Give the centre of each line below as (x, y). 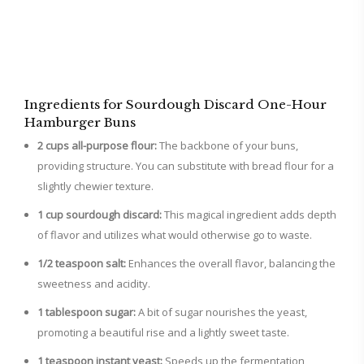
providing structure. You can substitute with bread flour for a (186, 166)
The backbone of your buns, (227, 146)
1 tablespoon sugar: (87, 312)
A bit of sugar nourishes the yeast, (221, 312)
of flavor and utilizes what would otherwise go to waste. (175, 235)
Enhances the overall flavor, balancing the (231, 264)
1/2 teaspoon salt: (82, 264)
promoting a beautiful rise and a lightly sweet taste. (163, 333)
